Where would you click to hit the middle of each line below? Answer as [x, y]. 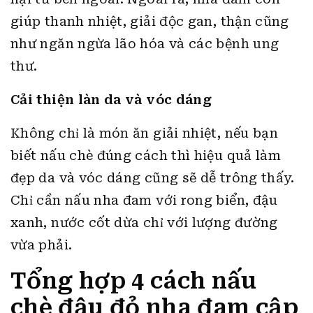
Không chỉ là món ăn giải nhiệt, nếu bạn [145, 133]
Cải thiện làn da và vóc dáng [111, 100]
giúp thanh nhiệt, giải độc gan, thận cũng [150, 21]
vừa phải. [42, 245]
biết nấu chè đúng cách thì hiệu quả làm [146, 155]
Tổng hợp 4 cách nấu [134, 281]
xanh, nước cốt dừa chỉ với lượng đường [144, 223]
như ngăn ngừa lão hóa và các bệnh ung [145, 44]
